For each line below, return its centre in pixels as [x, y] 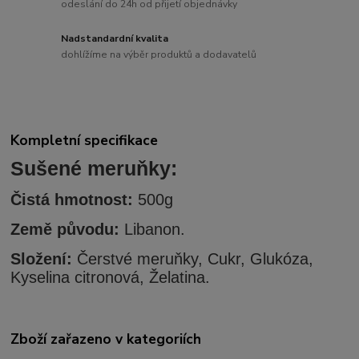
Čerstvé [107, 259]
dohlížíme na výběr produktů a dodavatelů [159, 54]
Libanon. [155, 230]
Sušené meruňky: [94, 169]
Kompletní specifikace [85, 141]
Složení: [44, 259]
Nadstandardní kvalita [115, 38]
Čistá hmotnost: [75, 200]
